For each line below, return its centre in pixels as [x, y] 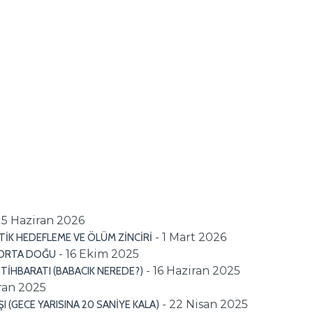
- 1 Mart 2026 [191, 237]
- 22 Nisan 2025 [205, 304]
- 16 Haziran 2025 [193, 270]
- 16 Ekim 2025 [99, 254]
